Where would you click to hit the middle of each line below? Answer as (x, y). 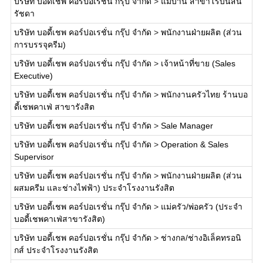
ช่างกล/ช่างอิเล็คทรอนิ (201, 238)
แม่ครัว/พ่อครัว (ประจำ (201, 207)
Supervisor (34, 157)
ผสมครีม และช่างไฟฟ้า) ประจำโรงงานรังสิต (94, 188)
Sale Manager (187, 126)
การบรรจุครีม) (40, 45)
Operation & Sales (194, 144)
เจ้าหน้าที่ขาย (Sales (198, 63)
